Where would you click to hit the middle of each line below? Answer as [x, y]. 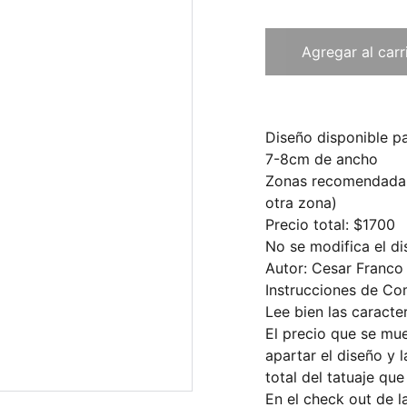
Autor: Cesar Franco [334, 268]
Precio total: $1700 [330, 224]
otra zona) [301, 203]
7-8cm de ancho [324, 159]
